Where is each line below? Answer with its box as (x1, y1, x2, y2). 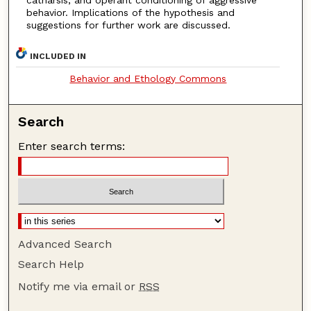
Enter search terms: (18, 139, 126, 153)
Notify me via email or (18, 280, 140, 294)
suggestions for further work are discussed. (26, 19, 230, 31)
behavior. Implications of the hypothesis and (26, 7, 235, 19)
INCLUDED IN (30, 51, 87, 61)
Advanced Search (18, 237, 112, 251)
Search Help (18, 258, 85, 271)
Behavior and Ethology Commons (69, 72, 227, 84)
